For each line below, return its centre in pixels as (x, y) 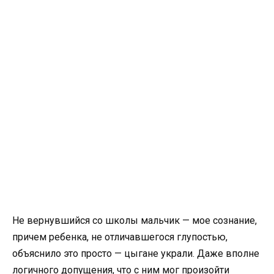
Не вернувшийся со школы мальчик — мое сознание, (135, 220)
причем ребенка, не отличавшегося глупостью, (120, 237)
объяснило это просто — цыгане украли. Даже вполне (136, 253)
